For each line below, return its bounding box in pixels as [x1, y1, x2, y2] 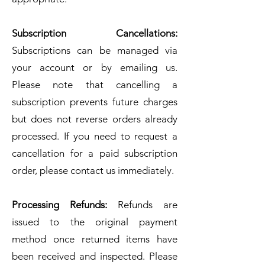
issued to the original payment [12, 215, 177, 228]
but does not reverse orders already [12, 112, 177, 125]
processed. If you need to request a [12, 130, 177, 142]
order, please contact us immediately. [12, 164, 174, 176]
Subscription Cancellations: [12, 27, 177, 39]
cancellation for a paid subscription [12, 147, 177, 159]
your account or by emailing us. [12, 61, 177, 73]
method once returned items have [12, 232, 177, 245]
